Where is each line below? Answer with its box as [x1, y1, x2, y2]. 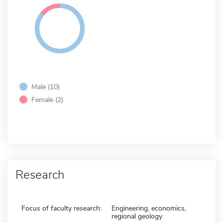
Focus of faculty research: [21, 203, 102, 213]
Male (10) [31, 81, 60, 92]
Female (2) [31, 94, 63, 105]
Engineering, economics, [111, 203, 186, 213]
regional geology [111, 211, 162, 221]
